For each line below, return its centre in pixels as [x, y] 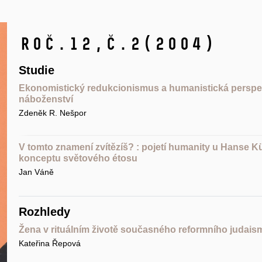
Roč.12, [61, 44]
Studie [36, 70]
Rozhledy [44, 211]
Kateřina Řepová [49, 243]
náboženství [46, 99]
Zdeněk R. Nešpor [52, 113]
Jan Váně [36, 172]
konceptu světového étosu [78, 158]
